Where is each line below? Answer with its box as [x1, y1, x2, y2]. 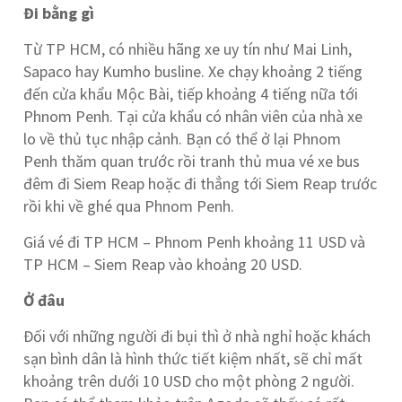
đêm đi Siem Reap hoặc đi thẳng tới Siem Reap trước [23, 173, 378, 194]
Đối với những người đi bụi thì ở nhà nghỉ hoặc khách [23, 326, 371, 346]
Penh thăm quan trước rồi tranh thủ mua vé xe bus [23, 151, 361, 171]
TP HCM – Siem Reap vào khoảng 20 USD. [23, 254, 303, 275]
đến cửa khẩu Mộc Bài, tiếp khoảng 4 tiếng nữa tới [23, 83, 359, 104]
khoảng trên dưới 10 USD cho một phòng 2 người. [23, 371, 355, 391]
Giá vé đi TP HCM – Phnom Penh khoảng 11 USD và [23, 232, 366, 252]
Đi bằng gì [23, 3, 95, 23]
